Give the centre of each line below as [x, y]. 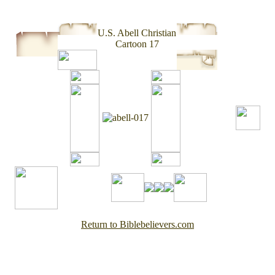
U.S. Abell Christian [137, 33]
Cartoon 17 [137, 44]
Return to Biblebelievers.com [137, 224]
